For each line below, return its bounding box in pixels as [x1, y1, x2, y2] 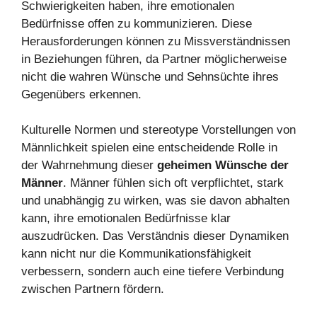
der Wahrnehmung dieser [21, 158, 157, 173]
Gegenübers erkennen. [21, 87, 142, 101]
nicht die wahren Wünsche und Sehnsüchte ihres [21, 69, 279, 83]
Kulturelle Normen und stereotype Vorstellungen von [21, 123, 296, 137]
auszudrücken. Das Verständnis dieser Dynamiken [21, 229, 289, 243]
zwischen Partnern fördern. [21, 282, 164, 296]
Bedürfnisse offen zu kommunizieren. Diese [21, 16, 252, 30]
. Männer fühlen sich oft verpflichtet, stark [63, 176, 284, 190]
